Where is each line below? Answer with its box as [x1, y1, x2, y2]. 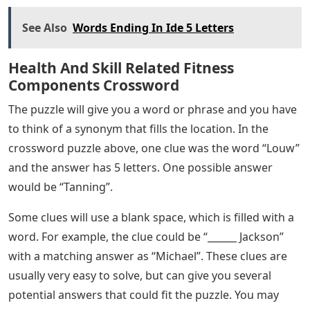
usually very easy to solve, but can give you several [8, 267, 271, 283]
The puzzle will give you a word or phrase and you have [8, 101, 297, 117]
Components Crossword [8, 75, 179, 95]
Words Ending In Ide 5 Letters [73, 19, 234, 35]
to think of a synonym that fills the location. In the [8, 120, 268, 136]
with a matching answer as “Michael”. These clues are [8, 248, 287, 264]
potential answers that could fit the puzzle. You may [8, 286, 279, 302]
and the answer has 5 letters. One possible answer [8, 159, 273, 175]
